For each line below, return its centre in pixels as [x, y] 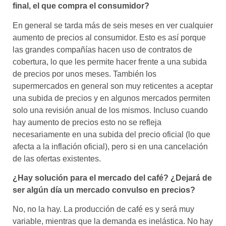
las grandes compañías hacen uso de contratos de [102, 49]
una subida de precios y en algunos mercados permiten [111, 98]
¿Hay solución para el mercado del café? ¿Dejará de [112, 178]
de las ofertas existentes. [57, 158]
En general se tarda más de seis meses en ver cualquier [113, 25]
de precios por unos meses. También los [84, 74]
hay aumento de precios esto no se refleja [87, 122]
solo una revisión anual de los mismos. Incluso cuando [110, 110]
